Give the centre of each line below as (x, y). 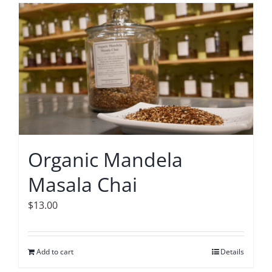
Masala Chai (83, 184)
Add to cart (55, 251)
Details (232, 251)
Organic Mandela (105, 159)
